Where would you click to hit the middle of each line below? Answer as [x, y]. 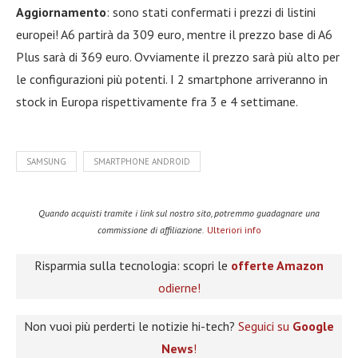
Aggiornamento [61, 12]
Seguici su [265, 326]
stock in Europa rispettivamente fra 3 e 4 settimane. [157, 101]
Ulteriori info [234, 229]
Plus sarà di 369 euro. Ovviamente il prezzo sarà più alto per [178, 56]
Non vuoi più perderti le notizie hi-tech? [131, 326]
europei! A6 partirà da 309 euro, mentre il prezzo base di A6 [174, 34]
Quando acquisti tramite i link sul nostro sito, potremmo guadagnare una [179, 213]
